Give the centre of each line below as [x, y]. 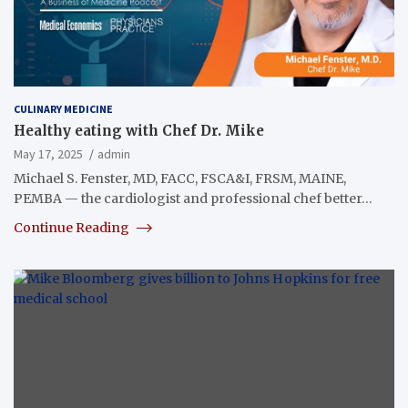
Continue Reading [73, 227]
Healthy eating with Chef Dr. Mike [139, 130]
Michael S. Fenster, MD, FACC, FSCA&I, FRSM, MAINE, [180, 178]
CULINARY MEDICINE [63, 108]
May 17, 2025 [48, 153]
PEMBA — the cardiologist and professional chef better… [193, 198]
